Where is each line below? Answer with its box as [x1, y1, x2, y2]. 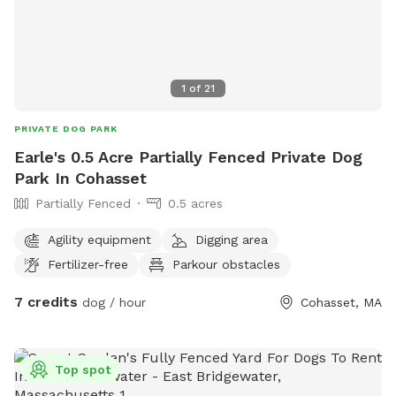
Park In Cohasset [14, 169, 147, 188]
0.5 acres [168, 196, 223, 211]
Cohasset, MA [301, 295, 382, 310]
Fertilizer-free [48, 256, 128, 271]
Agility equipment [48, 232, 151, 247]
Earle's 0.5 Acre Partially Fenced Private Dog [14, 148, 362, 167]
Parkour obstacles [172, 256, 280, 271]
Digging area [195, 232, 268, 247]
